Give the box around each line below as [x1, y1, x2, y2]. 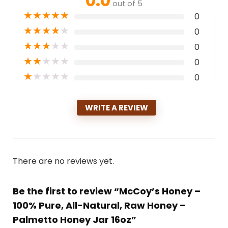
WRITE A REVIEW [85, 102, 148, 113]
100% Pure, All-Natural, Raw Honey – [12, 199, 186, 212]
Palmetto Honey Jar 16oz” [12, 213, 136, 226]
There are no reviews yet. [12, 155, 114, 167]
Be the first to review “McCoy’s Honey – [12, 185, 201, 198]
